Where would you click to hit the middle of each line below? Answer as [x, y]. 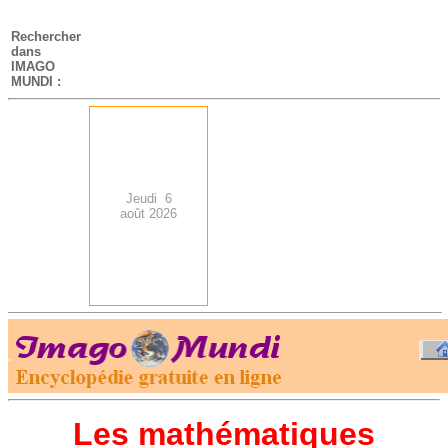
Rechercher [46, 36]
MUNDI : [36, 81]
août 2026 [148, 213]
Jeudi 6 [148, 198]
